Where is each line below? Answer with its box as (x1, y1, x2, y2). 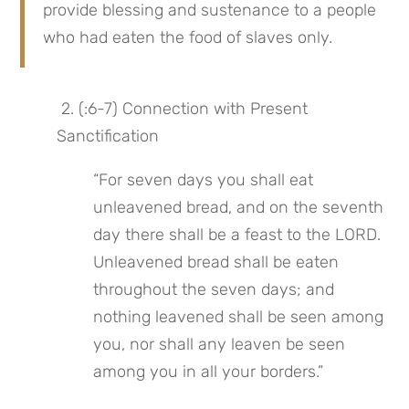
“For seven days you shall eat (93, 170, 314, 191)
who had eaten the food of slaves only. (43, 27, 333, 48)
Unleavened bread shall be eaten (93, 252, 340, 273)
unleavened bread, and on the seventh (93, 197, 384, 218)
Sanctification (57, 126, 160, 147)
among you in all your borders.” (93, 362, 324, 383)
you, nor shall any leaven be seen (93, 334, 346, 355)
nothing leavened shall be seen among (93, 307, 384, 328)
